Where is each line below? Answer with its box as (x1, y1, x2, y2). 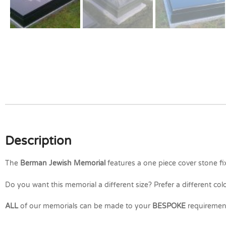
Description (5, 134, 72, 149)
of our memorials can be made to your (18, 201, 152, 210)
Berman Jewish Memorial (20, 159, 105, 168)
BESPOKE (152, 201, 186, 210)
